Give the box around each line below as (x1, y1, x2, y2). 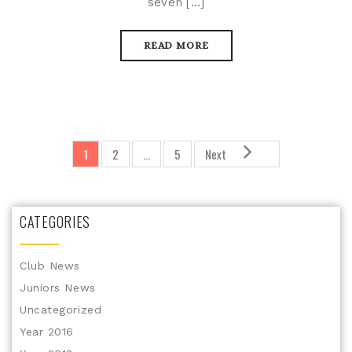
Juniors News (20, 281, 96, 295)
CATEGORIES (20, 211, 90, 233)
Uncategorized (20, 303, 102, 317)
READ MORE (143, 39, 209, 52)
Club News (20, 259, 80, 273)
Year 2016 (20, 325, 74, 339)
